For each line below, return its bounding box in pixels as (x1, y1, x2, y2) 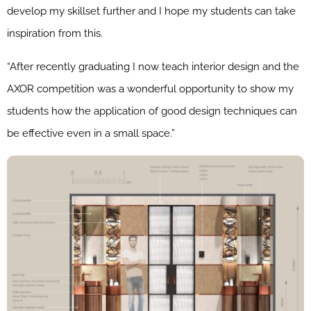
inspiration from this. (7, 26, 103, 40)
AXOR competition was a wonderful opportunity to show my (7, 82, 294, 95)
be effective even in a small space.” (7, 126, 175, 140)
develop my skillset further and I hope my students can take (7, 4, 296, 17)
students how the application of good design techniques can (7, 104, 297, 117)
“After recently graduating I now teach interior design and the (7, 60, 299, 73)
